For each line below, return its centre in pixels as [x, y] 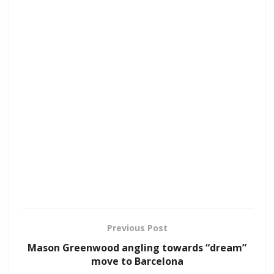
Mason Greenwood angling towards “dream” [137, 247]
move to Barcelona [137, 261]
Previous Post [137, 228]
